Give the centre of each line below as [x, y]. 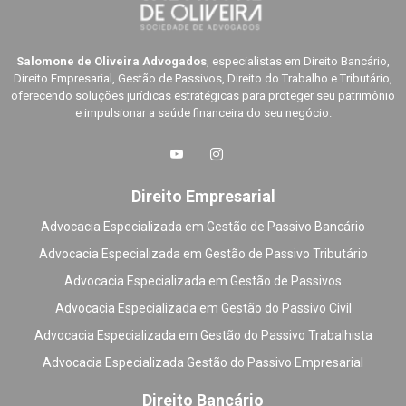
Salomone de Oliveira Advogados [111, 62]
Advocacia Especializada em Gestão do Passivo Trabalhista [203, 336]
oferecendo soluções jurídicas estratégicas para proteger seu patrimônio [203, 96]
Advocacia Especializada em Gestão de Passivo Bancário [203, 227]
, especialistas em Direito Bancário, [298, 62]
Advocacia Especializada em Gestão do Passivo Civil [203, 309]
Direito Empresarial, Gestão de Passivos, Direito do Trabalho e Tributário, [203, 79]
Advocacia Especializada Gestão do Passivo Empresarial [203, 363]
